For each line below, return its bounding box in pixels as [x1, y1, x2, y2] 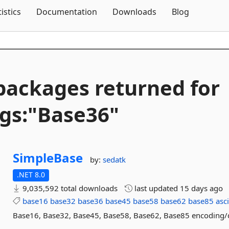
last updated [132, 183, 180, 193]
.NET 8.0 [17, 170, 45, 179]
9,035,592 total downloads [20, 183, 118, 193]
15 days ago [180, 183, 223, 193]
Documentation [36, 6, 97, 17]
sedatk [103, 154, 126, 165]
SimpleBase [13, 149, 83, 166]
